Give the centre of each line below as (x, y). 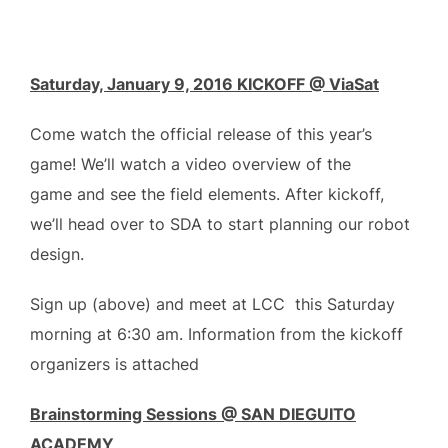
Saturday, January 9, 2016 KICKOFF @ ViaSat (204, 84)
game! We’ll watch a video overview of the (190, 164)
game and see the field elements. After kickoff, (207, 194)
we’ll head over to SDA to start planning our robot (220, 224)
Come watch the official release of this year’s (201, 134)
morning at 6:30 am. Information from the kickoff (216, 334)
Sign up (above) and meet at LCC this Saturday (212, 304)
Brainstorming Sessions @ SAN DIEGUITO (193, 414)
